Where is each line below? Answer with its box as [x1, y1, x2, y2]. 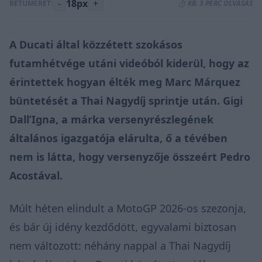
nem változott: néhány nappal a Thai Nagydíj [9, 238, 231, 253]
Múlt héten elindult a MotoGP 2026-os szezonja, [9, 201, 246, 215]
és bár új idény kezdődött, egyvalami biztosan [9, 219, 236, 234]
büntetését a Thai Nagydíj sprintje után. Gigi [9, 93, 243, 108]
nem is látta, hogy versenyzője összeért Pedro [9, 149, 250, 164]
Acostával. [9, 168, 63, 182]
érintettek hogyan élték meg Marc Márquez [9, 74, 240, 89]
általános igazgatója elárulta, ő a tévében [9, 130, 227, 145]
